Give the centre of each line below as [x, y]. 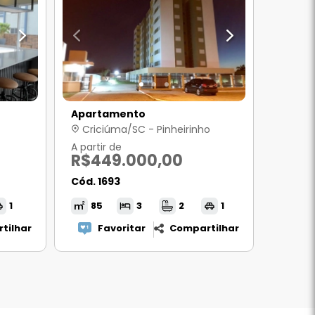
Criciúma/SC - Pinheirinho [144, 129]
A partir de [96, 147]
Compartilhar [204, 228]
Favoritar [122, 228]
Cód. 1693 [95, 181]
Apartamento [108, 114]
